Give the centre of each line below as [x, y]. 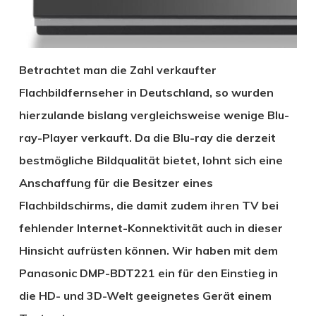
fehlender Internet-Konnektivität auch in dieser [151, 227]
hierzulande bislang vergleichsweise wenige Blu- [154, 115]
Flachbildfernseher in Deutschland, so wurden [146, 92]
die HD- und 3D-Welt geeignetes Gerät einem [145, 295]
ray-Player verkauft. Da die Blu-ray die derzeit [147, 137]
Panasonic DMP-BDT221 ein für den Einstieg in [148, 273]
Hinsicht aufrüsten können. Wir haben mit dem [148, 250]
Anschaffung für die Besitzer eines [116, 182]
